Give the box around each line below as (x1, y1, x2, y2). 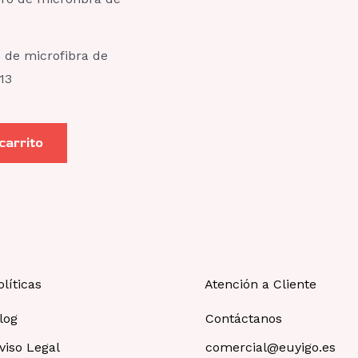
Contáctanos (205, 311, 283, 327)
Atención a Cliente (204, 276, 316, 292)
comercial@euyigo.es (205, 340, 336, 356)
